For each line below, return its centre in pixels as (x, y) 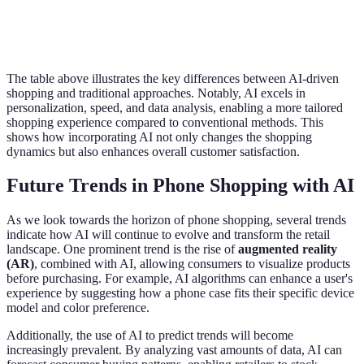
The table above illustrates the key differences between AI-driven (173, 78)
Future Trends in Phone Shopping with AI (180, 186)
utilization (265, 24)
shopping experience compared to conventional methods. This (165, 122)
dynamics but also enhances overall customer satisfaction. (153, 151)
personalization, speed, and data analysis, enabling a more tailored (175, 107)
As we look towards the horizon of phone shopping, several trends (176, 220)
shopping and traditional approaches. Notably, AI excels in (156, 93)
